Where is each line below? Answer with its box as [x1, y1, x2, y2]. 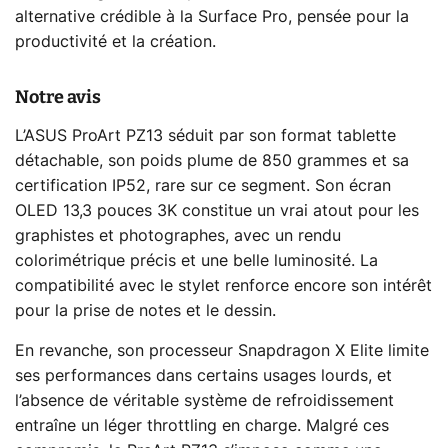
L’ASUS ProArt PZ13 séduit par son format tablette [15, 128, 396, 145]
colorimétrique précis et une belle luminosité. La [15, 253, 378, 270]
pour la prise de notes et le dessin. [15, 303, 276, 320]
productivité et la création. [15, 34, 216, 51]
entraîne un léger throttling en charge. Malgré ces [15, 418, 389, 435]
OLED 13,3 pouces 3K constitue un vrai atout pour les [15, 203, 419, 220]
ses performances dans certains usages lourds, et [15, 368, 392, 385]
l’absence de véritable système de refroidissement [15, 393, 394, 410]
